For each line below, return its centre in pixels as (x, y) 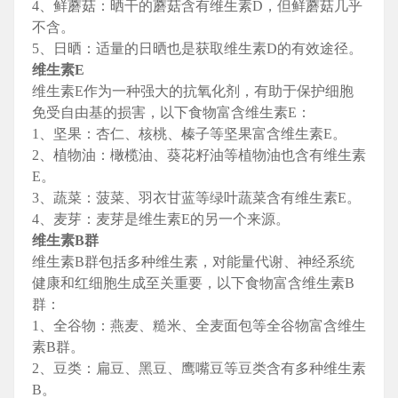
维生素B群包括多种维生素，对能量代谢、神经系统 (193, 262)
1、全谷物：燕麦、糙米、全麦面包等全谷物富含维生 (199, 326)
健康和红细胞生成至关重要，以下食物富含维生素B (193, 283)
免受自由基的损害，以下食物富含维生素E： (171, 113)
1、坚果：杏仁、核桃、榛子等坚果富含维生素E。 (189, 134)
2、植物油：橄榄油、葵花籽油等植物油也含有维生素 (199, 155)
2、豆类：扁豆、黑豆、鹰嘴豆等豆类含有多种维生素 (199, 369)
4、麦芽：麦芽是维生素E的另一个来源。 (161, 219)
